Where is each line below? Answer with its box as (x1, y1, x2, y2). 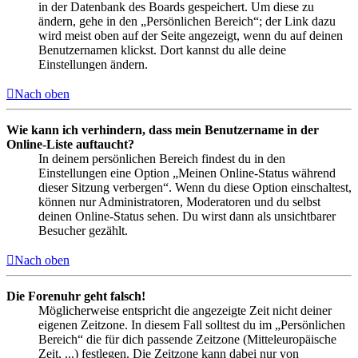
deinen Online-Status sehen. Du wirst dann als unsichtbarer (38, 209, 336, 223)
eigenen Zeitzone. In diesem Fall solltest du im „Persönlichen (38, 317, 345, 332)
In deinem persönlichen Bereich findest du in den (38, 151, 285, 165)
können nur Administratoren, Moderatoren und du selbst (38, 194, 320, 209)
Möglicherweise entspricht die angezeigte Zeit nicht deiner (38, 303, 332, 317)
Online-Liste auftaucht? (6, 137, 134, 151)
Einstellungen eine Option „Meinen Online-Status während (38, 165, 336, 180)
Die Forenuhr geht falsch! (6, 288, 145, 303)
